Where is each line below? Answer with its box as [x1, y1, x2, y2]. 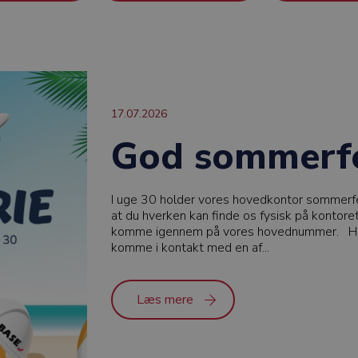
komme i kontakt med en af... [111, 239, 270, 257]
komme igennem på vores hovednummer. [111, 223, 343, 241]
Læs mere [137, 291, 194, 308]
